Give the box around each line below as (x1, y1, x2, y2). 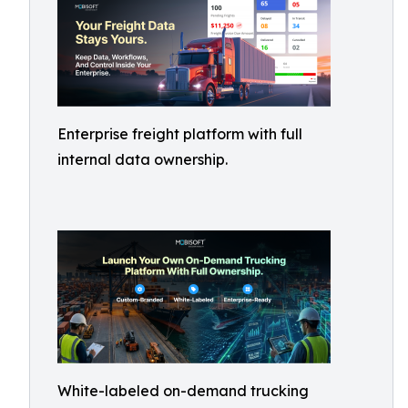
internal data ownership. (57, 150, 228, 168)
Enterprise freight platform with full (57, 125, 302, 143)
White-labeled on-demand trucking (57, 382, 309, 400)
